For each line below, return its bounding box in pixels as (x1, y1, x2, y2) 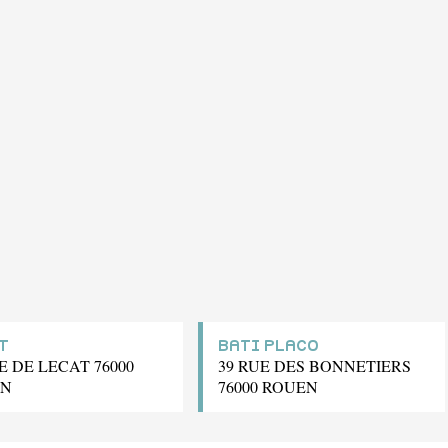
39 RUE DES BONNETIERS (218, 354, 411, 376)
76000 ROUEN (218, 375, 318, 397)
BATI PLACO (218, 337, 319, 354)
